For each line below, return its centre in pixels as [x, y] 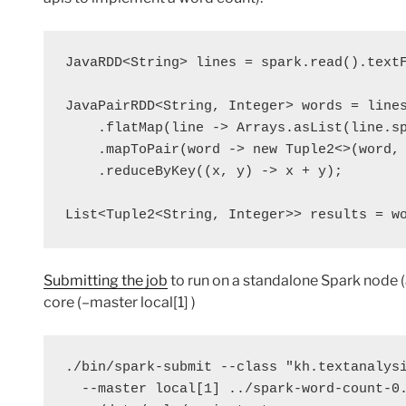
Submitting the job [106, 281]
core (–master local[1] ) [120, 303]
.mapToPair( [126, 150]
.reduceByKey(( [139, 172]
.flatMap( [118, 129]
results [338, 216]
